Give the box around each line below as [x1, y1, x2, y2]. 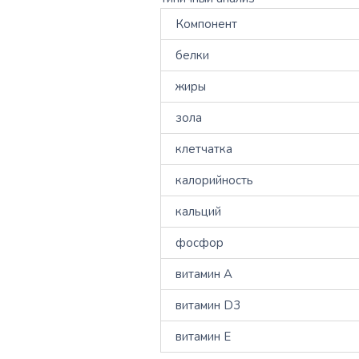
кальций [175, 204, 222, 220]
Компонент [175, 16, 238, 33]
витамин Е [175, 329, 232, 345]
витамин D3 [175, 297, 241, 314]
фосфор [175, 235, 224, 252]
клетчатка [175, 141, 233, 158]
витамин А [175, 266, 233, 283]
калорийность [175, 172, 254, 189]
